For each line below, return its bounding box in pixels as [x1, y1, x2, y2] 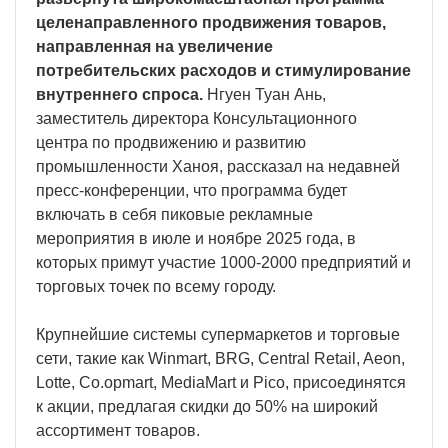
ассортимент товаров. [36, 421, 200, 439]
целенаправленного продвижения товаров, [36, 13, 386, 31]
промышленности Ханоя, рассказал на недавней [36, 157, 400, 175]
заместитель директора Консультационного [36, 109, 357, 127]
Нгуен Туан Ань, [207, 85, 326, 103]
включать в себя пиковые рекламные [36, 205, 313, 223]
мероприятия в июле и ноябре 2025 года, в [36, 229, 356, 247]
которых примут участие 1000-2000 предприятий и [36, 253, 411, 271]
